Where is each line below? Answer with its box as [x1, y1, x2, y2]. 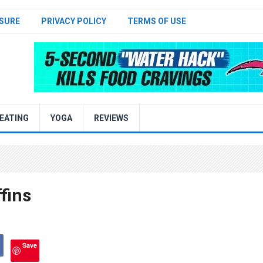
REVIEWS [94, 113, 129, 123]
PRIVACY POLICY [41, 16, 106, 26]
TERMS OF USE [127, 16, 186, 26]
